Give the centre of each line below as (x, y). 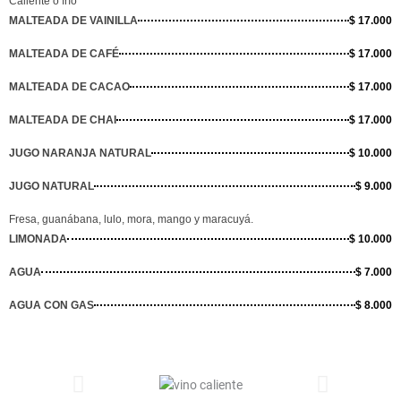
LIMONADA (38, 239)
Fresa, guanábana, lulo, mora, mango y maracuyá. (131, 220)
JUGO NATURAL (51, 187)
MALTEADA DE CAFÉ (64, 54)
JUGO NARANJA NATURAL (80, 154)
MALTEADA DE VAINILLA (73, 21)
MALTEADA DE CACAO (69, 87)
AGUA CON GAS (51, 306)
